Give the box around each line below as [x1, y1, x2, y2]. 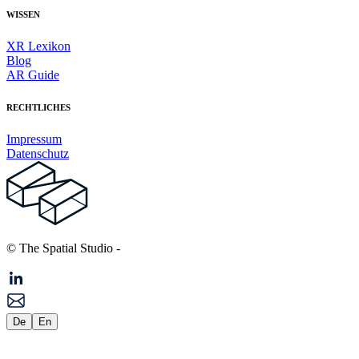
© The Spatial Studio [6, 240, 113, 255]
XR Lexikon [6, 38, 71, 53]
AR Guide [6, 67, 59, 82]
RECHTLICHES [6, 102, 71, 112]
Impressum [6, 131, 62, 146]
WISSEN [6, 9, 40, 19]
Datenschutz [6, 146, 69, 160]
